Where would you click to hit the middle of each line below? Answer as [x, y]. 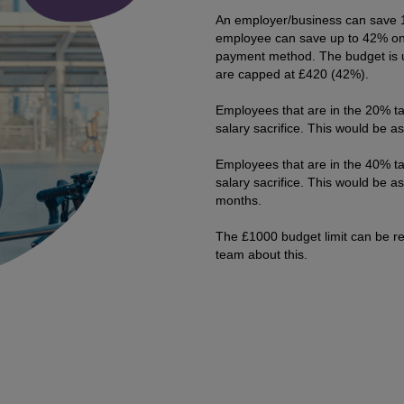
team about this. [262, 255]
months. [239, 201]
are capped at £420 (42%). [292, 74]
